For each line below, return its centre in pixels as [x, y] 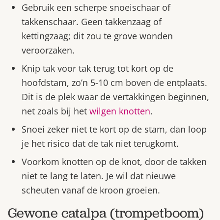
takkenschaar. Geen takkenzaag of [92, 21]
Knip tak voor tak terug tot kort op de [97, 68]
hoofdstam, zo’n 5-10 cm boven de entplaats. [114, 82]
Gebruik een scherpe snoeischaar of [96, 7]
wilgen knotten [120, 111]
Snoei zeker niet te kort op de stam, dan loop [114, 129]
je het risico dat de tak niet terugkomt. [100, 143]
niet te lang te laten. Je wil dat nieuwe [99, 176]
